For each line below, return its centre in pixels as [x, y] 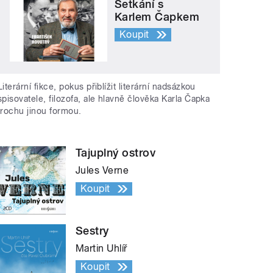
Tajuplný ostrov [116, 152]
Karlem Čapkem [157, 17]
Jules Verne [102, 170]
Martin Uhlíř [101, 248]
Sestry [92, 230]
